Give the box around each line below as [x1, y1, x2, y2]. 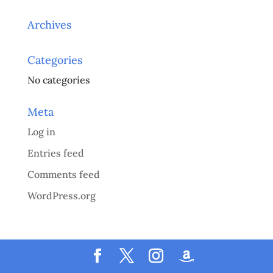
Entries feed [27, 147, 84, 160]
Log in [27, 126, 55, 138]
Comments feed [27, 168, 100, 181]
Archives [27, 18, 71, 32]
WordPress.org [27, 190, 96, 202]
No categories [27, 74, 90, 87]
